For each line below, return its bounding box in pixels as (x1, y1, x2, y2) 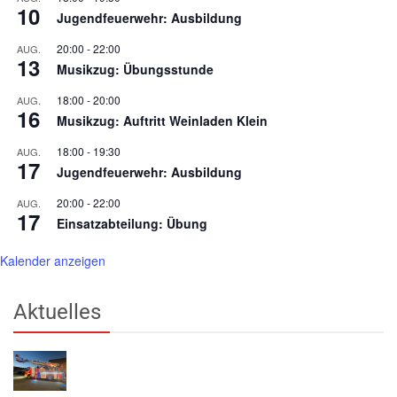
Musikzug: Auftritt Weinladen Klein (57, 111, 268, 129)
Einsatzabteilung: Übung (57, 214, 207, 232)
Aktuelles (13, 299, 101, 324)
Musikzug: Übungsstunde (57, 59, 214, 78)
